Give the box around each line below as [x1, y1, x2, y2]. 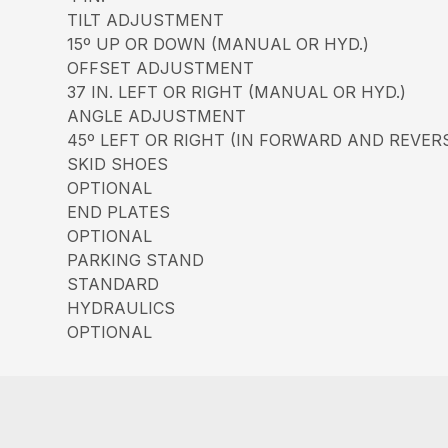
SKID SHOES [67, 154, 169, 174]
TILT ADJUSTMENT [67, 10, 225, 30]
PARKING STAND [67, 250, 205, 270]
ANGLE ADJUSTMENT [67, 106, 247, 126]
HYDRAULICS [67, 298, 176, 318]
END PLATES [67, 202, 171, 222]
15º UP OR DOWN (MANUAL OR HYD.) [67, 34, 370, 54]
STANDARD [67, 274, 160, 294]
